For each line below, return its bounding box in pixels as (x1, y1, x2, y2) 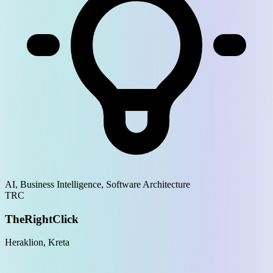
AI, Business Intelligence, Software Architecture (5, 179, 190, 190)
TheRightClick (5, 212, 79, 225)
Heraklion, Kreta (5, 237, 69, 248)
